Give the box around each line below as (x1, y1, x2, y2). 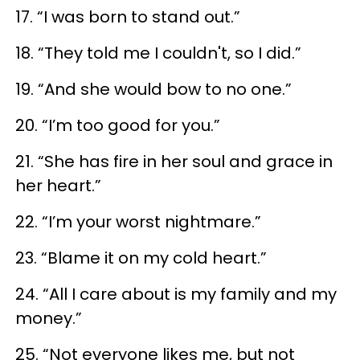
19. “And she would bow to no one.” (15, 77, 292, 100)
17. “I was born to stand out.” (15, 5, 240, 28)
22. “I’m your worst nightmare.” (15, 210, 261, 233)
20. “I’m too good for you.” (15, 113, 220, 137)
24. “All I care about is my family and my (15, 282, 337, 305)
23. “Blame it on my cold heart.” (15, 246, 267, 269)
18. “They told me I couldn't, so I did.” (15, 41, 301, 64)
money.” (15, 306, 82, 329)
